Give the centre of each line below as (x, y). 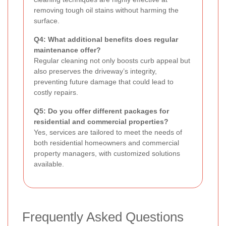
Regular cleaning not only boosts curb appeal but (112, 61)
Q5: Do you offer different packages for (101, 111)
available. (49, 164)
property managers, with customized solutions (107, 154)
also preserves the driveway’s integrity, (95, 71)
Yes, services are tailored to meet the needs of (108, 132)
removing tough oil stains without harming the (106, 10)
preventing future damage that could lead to (104, 82)
